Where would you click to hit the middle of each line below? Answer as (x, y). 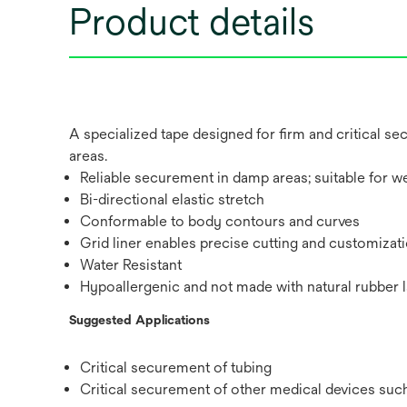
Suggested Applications (139, 320)
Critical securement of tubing (176, 367)
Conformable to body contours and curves (220, 221)
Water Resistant (131, 265)
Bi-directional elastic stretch (172, 199)
